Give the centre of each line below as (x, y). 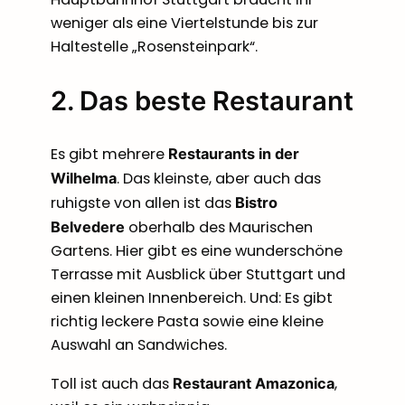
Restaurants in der (234, 153)
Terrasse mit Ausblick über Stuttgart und (198, 274)
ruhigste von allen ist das (143, 202)
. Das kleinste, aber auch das (219, 178)
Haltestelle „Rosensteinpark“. (154, 47)
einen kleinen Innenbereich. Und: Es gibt (192, 297)
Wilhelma (84, 178)
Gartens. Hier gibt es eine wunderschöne (197, 250)
